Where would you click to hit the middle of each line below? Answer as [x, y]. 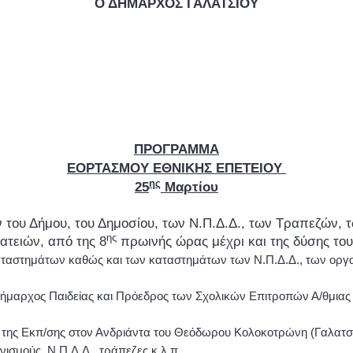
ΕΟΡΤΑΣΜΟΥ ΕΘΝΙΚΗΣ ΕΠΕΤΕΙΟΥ [176, 168]
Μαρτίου [190, 187]
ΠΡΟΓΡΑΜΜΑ [176, 149]
